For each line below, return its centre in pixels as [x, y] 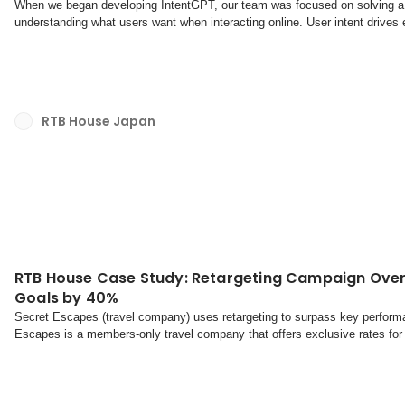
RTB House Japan [99, 121]
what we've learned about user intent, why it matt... [147, 39]
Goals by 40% [67, 297]
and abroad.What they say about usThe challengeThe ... [161, 351]
